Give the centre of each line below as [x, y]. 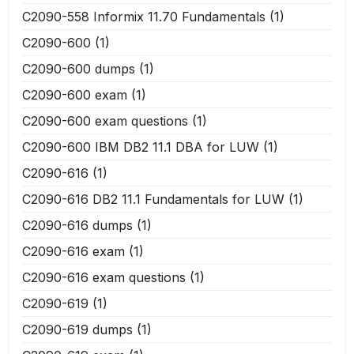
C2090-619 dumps [77, 329]
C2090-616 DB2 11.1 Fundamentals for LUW [153, 199]
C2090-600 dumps [79, 68]
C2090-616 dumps [77, 225]
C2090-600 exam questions [105, 121]
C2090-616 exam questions [104, 277]
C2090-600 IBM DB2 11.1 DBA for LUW [141, 147]
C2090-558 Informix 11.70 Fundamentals [144, 16]
